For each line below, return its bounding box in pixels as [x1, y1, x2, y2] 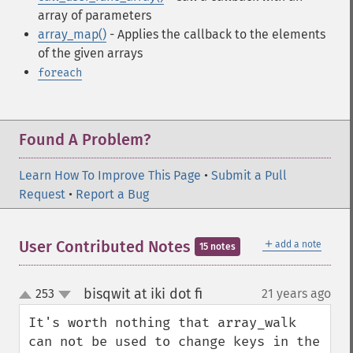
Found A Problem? [19, 130, 150, 149]
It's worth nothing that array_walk [28, 314, 296, 331]
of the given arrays [38, 46, 143, 61]
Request [19, 187, 65, 202]
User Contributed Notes [19, 237, 195, 256]
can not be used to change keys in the [28, 333, 320, 350]
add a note [275, 239, 321, 250]
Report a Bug [76, 187, 149, 202]
